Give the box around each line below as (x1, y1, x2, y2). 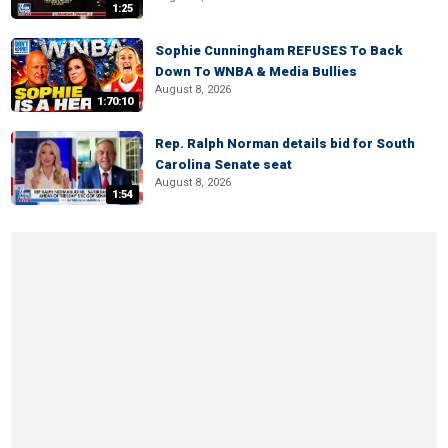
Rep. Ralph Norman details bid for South (155, 136, 415, 151)
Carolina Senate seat (155, 157, 292, 172)
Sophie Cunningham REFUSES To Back (155, 43, 402, 58)
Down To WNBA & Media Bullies (155, 64, 357, 79)
